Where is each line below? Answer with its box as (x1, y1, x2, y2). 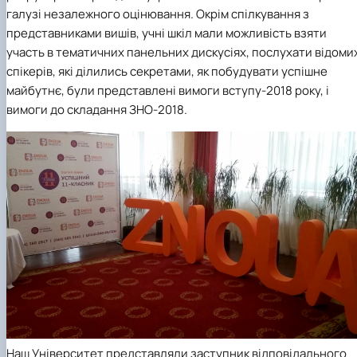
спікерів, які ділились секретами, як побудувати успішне (6, 63, 328, 80)
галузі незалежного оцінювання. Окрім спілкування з (6, 6, 309, 23)
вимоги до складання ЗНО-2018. (6, 101, 187, 119)
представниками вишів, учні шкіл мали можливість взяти (6, 25, 327, 42)
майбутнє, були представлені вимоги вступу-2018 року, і (6, 82, 329, 100)
